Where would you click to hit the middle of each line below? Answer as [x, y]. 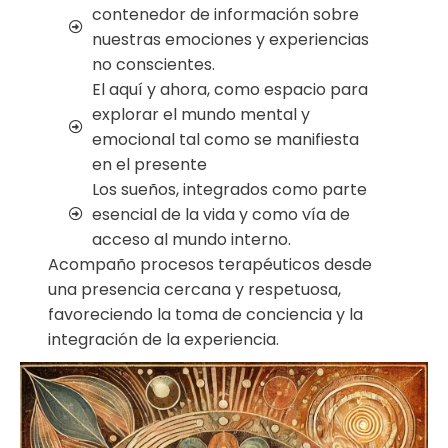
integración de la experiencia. [163, 339]
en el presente [149, 164]
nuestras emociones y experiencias [230, 39]
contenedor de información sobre [225, 14]
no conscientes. [153, 64]
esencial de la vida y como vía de [220, 214]
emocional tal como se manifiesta [225, 139]
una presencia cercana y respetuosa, [194, 289]
